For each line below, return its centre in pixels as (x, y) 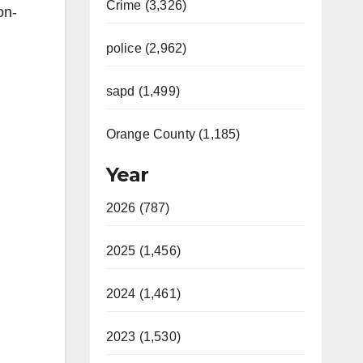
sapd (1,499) (143, 91)
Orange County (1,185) (173, 134)
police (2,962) (146, 48)
